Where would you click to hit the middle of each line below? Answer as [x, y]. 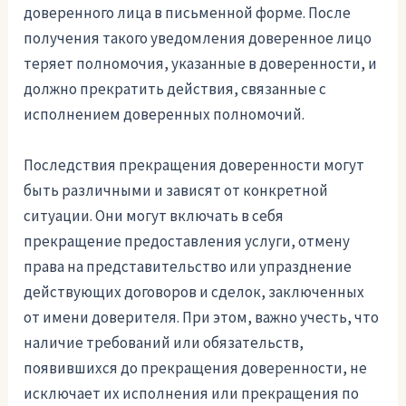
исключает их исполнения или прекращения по [192, 393]
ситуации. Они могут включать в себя [154, 215]
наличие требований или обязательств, [164, 342]
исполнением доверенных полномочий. [164, 115]
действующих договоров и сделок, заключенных [194, 291]
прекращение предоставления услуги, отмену [187, 241]
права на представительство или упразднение [188, 266]
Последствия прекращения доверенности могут [194, 164]
